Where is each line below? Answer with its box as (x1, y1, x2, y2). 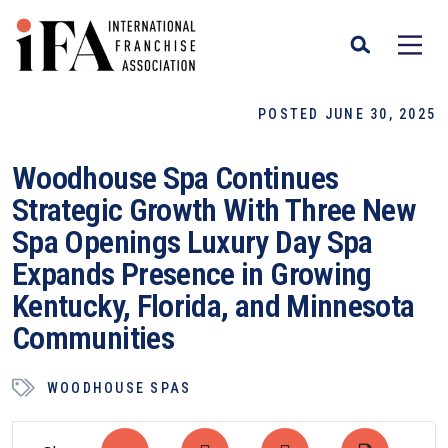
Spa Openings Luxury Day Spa (12, 223, 373, 261)
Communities (12, 319, 174, 357)
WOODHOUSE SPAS (47, 379, 192, 396)
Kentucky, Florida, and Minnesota (12, 287, 415, 325)
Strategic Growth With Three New (12, 191, 417, 229)
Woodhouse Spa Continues (12, 159, 339, 197)
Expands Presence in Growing (12, 255, 372, 293)
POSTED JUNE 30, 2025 (258, 106, 436, 122)
